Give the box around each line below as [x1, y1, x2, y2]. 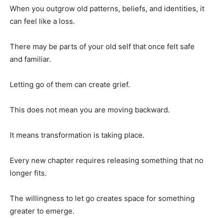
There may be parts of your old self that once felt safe [10, 41, 195, 51]
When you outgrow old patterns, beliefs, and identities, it [10, 3, 204, 13]
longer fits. [10, 168, 47, 178]
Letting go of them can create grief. [10, 79, 130, 89]
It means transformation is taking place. [10, 130, 145, 140]
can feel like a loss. [10, 16, 75, 26]
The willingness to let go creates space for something [10, 193, 195, 203]
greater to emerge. [10, 206, 74, 216]
